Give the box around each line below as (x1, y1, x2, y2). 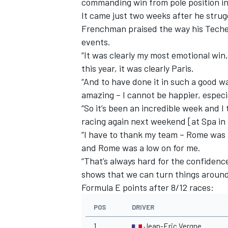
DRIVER (132, 203, 154, 212)
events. (81, 36, 110, 48)
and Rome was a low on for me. (81, 142, 203, 154)
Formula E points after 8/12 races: (81, 182, 214, 193)
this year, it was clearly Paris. (81, 63, 196, 74)
